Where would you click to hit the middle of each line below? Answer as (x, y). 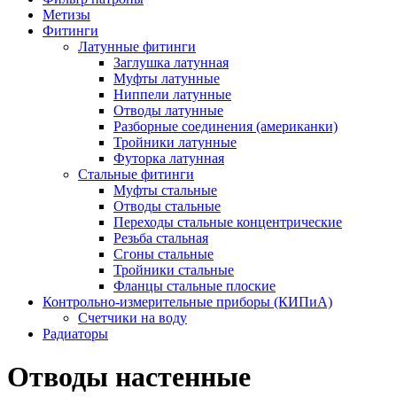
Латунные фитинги (137, 47)
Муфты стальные (165, 190)
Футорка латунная (169, 158)
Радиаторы (75, 334)
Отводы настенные (129, 377)
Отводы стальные (167, 206)
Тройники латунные (175, 142)
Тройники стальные (174, 270)
